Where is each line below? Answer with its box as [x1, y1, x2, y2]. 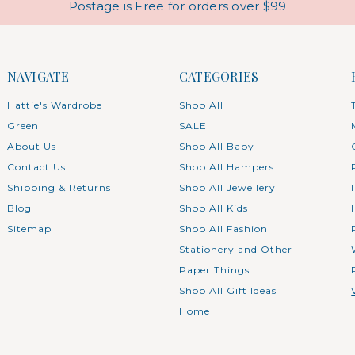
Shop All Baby [178, 139, 254, 152]
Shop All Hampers [178, 160, 274, 173]
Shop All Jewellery [178, 181, 276, 193]
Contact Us [6, 160, 66, 173]
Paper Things [178, 263, 250, 276]
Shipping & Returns [6, 181, 111, 193]
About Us [6, 139, 56, 152]
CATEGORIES [178, 67, 259, 85]
